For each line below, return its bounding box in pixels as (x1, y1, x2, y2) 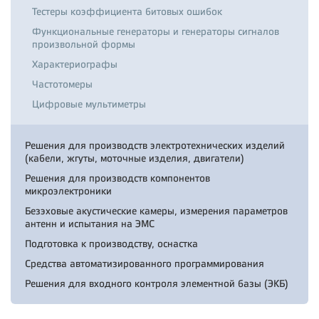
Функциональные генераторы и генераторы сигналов (32, 26, 279, 37)
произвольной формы (32, 38, 135, 50)
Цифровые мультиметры (32, 98, 146, 110)
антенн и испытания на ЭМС (25, 218, 155, 229)
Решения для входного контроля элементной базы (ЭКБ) (25, 278, 288, 289)
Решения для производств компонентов (25, 172, 210, 184)
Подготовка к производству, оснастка (25, 238, 198, 249)
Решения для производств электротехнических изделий (25, 140, 285, 151)
